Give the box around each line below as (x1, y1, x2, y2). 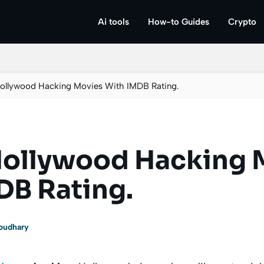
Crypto (228, 16, 256, 27)
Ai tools (98, 16, 129, 27)
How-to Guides (148, 16, 209, 27)
